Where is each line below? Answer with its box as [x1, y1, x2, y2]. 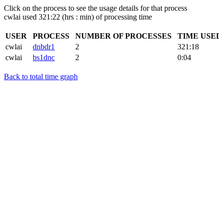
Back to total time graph [4, 72, 78, 81]
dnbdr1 [33, 43, 55, 51]
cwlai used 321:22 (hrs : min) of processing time [4, 13, 152, 21]
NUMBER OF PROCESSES [75, 32, 175, 40]
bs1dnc [33, 53, 55, 62]
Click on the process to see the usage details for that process [4, 4, 187, 12]
